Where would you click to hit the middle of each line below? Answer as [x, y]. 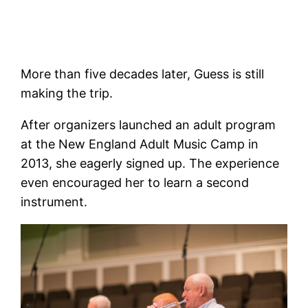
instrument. [54, 202]
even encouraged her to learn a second [135, 183]
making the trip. [67, 93]
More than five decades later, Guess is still [143, 74]
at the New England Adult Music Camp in [140, 144]
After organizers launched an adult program [148, 125]
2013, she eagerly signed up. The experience [150, 164]
